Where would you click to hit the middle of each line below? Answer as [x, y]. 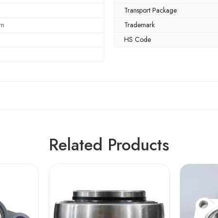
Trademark [139, 25]
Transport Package [150, 10]
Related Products [109, 145]
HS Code [137, 39]
